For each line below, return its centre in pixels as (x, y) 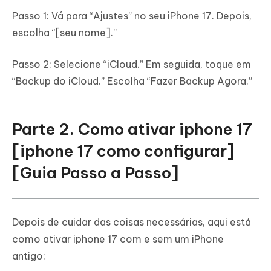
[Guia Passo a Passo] (95, 173)
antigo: (29, 256)
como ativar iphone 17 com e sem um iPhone (118, 239)
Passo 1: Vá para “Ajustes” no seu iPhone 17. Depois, (132, 16)
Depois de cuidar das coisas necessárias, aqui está (132, 222)
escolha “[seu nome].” (64, 33)
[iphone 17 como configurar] (123, 151)
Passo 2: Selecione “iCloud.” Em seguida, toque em (132, 64)
